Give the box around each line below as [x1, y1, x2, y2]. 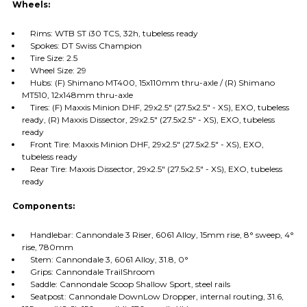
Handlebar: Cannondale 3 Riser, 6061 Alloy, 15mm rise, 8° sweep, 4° [21, 230, 294, 241]
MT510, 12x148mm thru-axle [21, 90, 133, 101]
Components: [12, 201, 75, 212]
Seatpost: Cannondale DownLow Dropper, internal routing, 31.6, [21, 291, 284, 302]
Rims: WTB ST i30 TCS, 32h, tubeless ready [21, 28, 198, 39]
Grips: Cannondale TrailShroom [21, 267, 155, 278]
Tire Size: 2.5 [21, 53, 77, 64]
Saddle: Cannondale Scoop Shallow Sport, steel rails [21, 279, 230, 290]
